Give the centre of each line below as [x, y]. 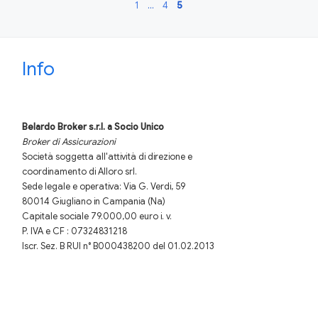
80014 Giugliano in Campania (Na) [93, 202]
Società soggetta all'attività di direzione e [107, 157]
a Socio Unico [135, 127]
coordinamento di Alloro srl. [79, 172]
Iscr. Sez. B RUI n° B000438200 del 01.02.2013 [118, 247]
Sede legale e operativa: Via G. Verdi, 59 [103, 187]
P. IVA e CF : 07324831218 [74, 232]
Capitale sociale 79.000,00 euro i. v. [97, 217]
